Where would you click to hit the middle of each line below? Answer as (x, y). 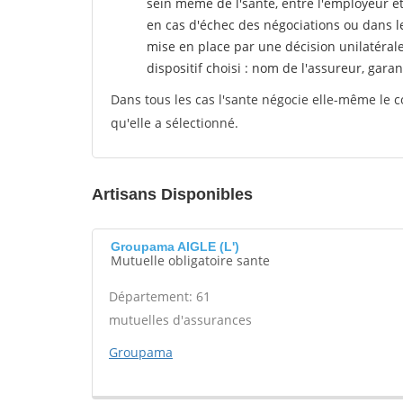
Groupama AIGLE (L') (175, 246)
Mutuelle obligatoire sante (190, 260)
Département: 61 (160, 296)
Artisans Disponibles (172, 194)
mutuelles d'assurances (180, 320)
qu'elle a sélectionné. (175, 123)
